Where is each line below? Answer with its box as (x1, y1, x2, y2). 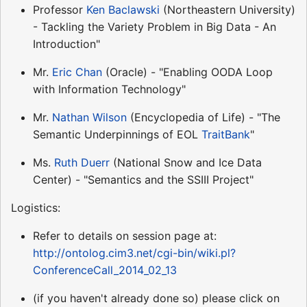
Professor (33, 2, 86, 16)
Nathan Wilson (52, 110, 127, 124)
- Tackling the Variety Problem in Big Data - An (33, 19, 276, 34)
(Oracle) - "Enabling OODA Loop (102, 64, 273, 79)
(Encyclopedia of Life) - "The (127, 110, 280, 124)
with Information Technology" (33, 82, 186, 96)
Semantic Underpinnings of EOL (33, 127, 201, 141)
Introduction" (33, 36, 100, 51)
